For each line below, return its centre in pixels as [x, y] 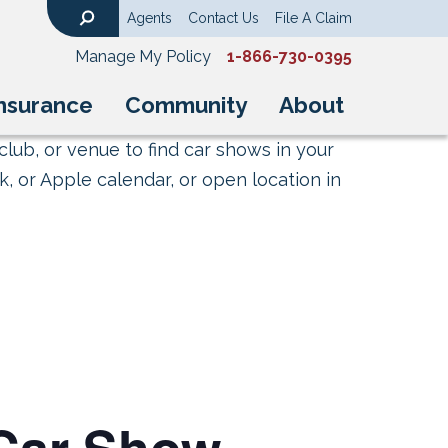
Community [186, 105]
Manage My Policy [143, 56]
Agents [149, 18]
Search [100, 33]
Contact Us [223, 18]
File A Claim [313, 18]
